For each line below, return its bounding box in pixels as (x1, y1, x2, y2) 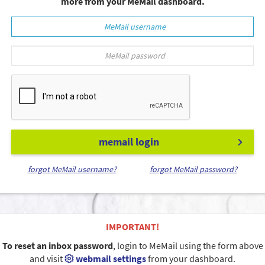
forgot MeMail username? (27, 163, 117, 174)
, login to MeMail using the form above (112, 239, 263, 251)
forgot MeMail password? (149, 163, 237, 174)
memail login (98, 134, 159, 148)
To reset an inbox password (2, 239, 113, 251)
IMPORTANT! (106, 220, 159, 232)
